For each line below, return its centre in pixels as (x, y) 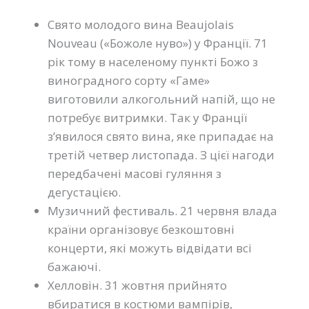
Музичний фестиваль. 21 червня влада (162, 210)
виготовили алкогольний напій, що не (161, 99)
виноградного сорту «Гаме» (129, 80)
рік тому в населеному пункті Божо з (153, 61)
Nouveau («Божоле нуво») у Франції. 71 (158, 43)
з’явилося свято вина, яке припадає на (161, 136)
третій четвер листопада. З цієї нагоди (161, 154)
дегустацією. (84, 192)
